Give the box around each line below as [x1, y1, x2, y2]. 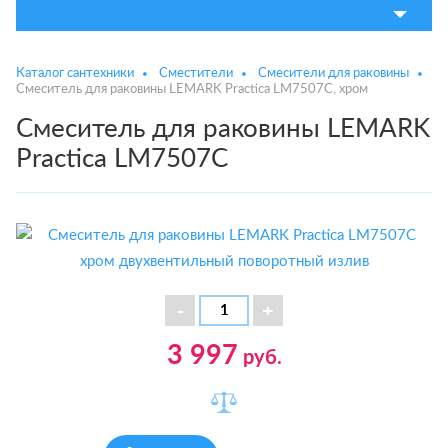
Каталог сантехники [16, 67, 134, 80]
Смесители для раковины [258, 67, 409, 80]
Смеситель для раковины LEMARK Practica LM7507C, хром [16, 83, 368, 96]
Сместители [159, 67, 233, 80]
